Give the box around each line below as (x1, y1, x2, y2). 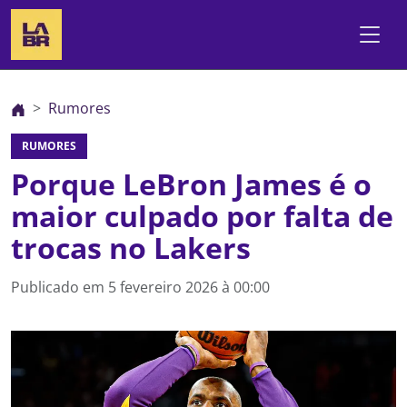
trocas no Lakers (11, 228, 251, 267)
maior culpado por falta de (11, 196, 393, 235)
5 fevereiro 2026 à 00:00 (108, 277, 270, 297)
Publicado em (11, 277, 108, 297)
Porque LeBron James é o (11, 164, 372, 203)
